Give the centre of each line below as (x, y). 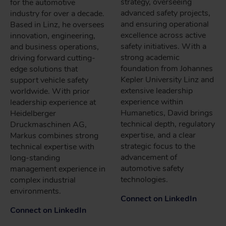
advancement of (149, 157)
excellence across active (163, 35)
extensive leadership (157, 91)
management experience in (58, 169)
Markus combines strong (54, 135)
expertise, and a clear (158, 135)
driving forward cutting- (53, 58)
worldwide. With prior (50, 91)
